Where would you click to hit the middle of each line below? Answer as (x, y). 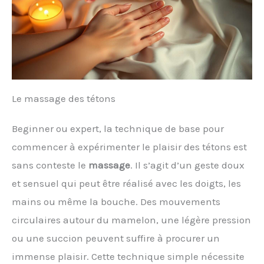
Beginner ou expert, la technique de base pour (118, 129)
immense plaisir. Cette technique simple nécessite (128, 257)
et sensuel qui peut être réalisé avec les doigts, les (126, 184)
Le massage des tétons (64, 99)
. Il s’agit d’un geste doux (187, 165)
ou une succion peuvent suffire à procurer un (116, 238)
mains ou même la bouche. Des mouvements (116, 202)
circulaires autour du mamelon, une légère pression (131, 220)
